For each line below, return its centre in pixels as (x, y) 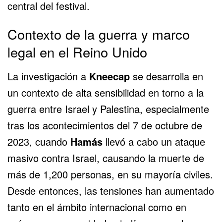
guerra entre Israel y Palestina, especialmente (108, 109)
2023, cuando (39, 141)
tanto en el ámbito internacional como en (97, 207)
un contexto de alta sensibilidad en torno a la (106, 92)
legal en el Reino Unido (77, 52)
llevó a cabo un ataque (154, 141)
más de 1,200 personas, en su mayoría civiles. (110, 174)
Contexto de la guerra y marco (99, 34)
